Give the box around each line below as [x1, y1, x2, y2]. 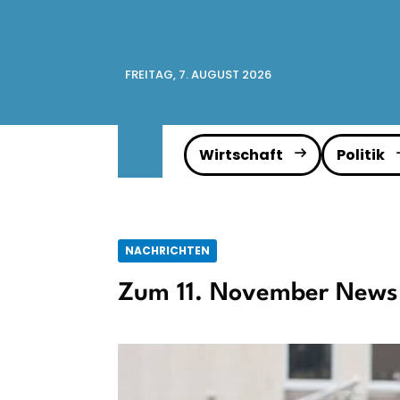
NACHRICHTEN [125, 243, 210, 258]
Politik [337, 145, 385, 165]
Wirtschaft [199, 145, 283, 165]
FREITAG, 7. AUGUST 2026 [125, 66, 271, 83]
